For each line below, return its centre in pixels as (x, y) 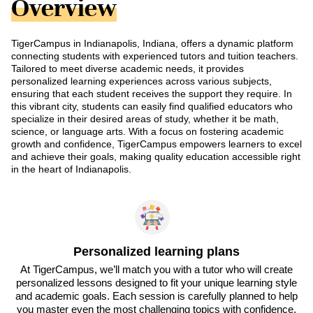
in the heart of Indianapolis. (71, 169)
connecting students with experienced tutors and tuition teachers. (155, 56)
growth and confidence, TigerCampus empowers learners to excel (156, 144)
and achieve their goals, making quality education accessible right (156, 157)
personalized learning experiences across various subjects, (141, 81)
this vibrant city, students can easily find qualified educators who (152, 107)
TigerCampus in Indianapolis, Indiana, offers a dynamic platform (152, 44)
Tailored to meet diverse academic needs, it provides (128, 69)
